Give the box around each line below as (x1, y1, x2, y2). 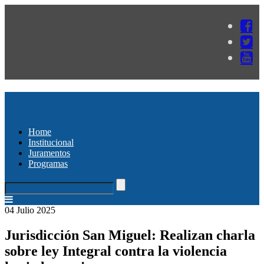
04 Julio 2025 (5, 204, 55, 215)
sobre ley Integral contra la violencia (5, 243, 227, 259)
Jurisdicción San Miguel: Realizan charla (5, 227, 255, 243)
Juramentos (28, 147, 70, 158)
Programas (28, 158, 68, 169)
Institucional (28, 137, 74, 147)
